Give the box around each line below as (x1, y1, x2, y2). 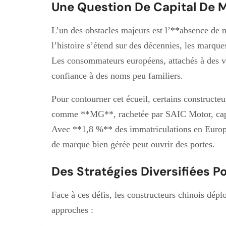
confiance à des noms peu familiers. (51, 70, 183, 81)
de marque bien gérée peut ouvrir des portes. (51, 139, 215, 149)
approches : (51, 204, 93, 215)
